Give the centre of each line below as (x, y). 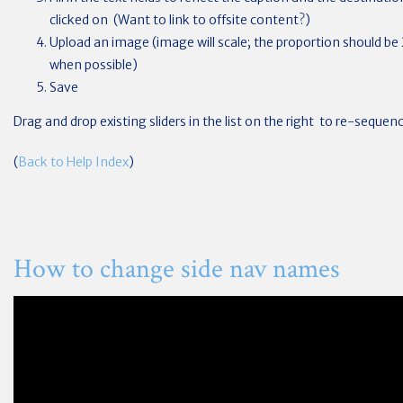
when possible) (96, 65)
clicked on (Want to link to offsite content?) (180, 20)
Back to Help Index (73, 161)
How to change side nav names (177, 269)
